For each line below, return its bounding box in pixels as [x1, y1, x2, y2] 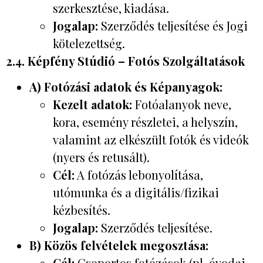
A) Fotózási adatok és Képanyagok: [29, 79, 222, 95]
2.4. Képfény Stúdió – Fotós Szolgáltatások [6, 52, 245, 69]
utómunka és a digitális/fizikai [53, 184, 219, 201]
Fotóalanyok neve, [132, 96, 231, 113]
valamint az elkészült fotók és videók [53, 131, 249, 148]
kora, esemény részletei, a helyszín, [53, 114, 238, 130]
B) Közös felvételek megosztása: [29, 237, 208, 254]
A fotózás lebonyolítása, [75, 167, 203, 183]
